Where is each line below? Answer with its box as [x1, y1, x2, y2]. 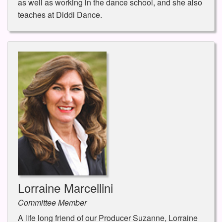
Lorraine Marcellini [18, 179, 113, 197]
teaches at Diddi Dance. [18, 9, 102, 21]
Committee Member [18, 197, 87, 209]
